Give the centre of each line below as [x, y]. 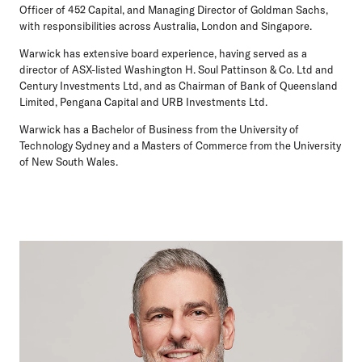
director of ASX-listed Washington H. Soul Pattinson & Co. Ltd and [177, 70]
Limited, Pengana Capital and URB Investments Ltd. [143, 102]
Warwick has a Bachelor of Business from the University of [159, 130]
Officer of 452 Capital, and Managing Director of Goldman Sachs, [174, 10]
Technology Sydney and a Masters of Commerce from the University [180, 146]
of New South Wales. [69, 162]
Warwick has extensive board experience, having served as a [163, 54]
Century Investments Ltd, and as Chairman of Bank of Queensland [179, 86]
